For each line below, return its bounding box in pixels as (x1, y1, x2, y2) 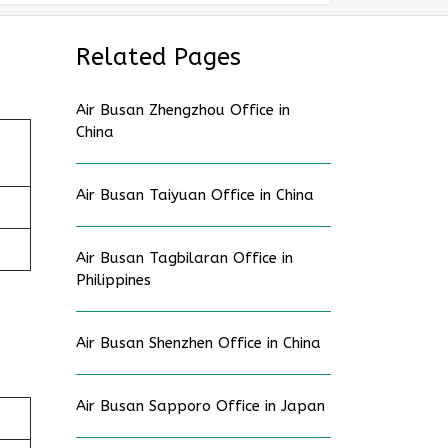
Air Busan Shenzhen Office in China (76, 334, 321, 352)
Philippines (76, 271, 151, 289)
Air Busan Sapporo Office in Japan (76, 397, 325, 415)
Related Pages (76, 43, 241, 71)
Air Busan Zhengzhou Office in (76, 101, 290, 119)
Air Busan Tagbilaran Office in (76, 249, 293, 267)
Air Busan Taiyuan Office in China (76, 186, 314, 204)
